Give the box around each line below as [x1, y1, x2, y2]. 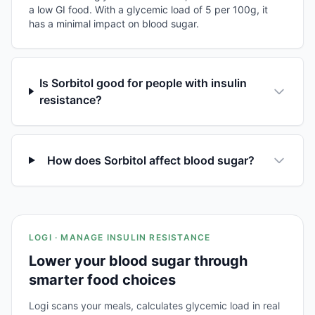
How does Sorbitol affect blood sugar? [46, 153, 255, 167]
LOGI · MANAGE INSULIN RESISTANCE [29, 231, 211, 243]
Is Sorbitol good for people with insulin [39, 75, 247, 90]
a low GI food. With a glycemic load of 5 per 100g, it [29, 3, 268, 15]
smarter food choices [29, 271, 176, 288]
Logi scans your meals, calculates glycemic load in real [29, 299, 280, 311]
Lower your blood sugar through [29, 252, 247, 269]
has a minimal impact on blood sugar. [29, 17, 199, 30]
